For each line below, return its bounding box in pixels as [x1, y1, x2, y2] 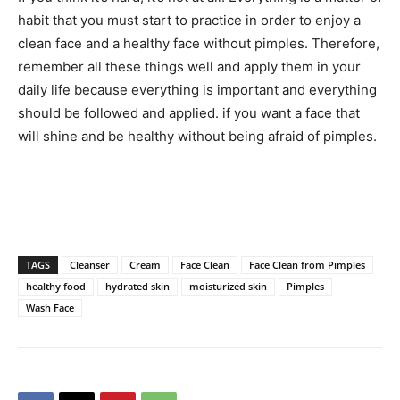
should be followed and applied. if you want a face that [18, 104, 360, 121]
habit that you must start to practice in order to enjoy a [18, 11, 361, 29]
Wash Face [26, 300, 74, 314]
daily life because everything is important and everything [18, 80, 377, 98]
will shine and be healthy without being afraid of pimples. [18, 127, 377, 145]
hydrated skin [105, 279, 170, 293]
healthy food [26, 279, 86, 293]
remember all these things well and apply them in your [18, 57, 361, 75]
